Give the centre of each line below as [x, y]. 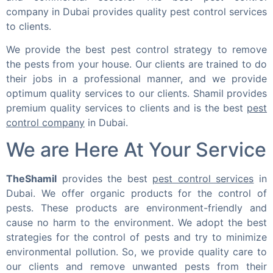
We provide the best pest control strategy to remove [136, 49]
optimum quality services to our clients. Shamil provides [136, 93]
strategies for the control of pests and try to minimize [136, 237]
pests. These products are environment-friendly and [136, 208]
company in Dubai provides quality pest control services [136, 11]
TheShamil [31, 179]
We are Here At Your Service [136, 150]
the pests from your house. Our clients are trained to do [136, 64]
